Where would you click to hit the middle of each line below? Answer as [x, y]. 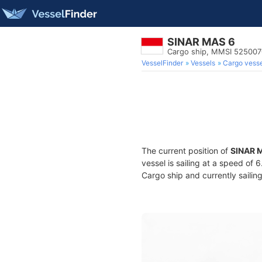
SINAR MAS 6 [201, 42]
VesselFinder [162, 63]
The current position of [186, 151]
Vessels [203, 63]
